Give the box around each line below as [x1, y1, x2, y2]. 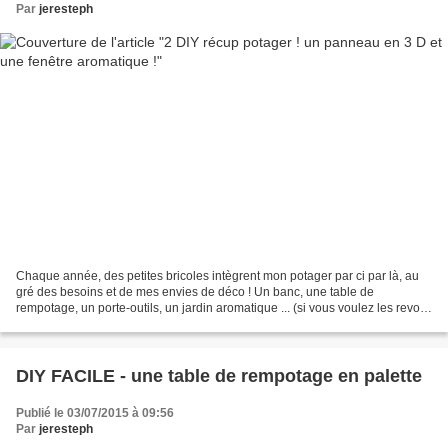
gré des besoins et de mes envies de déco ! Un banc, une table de [16, 285, 374, 300]
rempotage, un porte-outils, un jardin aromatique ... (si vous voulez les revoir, [16, 301, 429, 316]
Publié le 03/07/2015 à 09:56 [16, 406, 174, 421]
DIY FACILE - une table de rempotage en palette [16, 366, 422, 387]
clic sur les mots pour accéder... [16, 317, 185, 332]
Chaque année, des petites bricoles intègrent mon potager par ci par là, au [16, 269, 419, 284]
